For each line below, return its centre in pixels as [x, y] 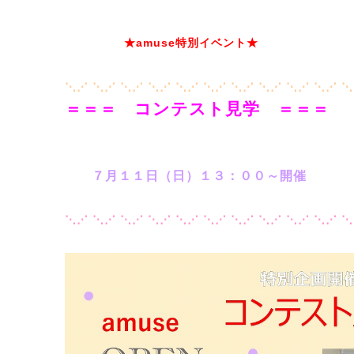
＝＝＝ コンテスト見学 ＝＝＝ [197, 109]
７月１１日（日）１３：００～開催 [199, 175]
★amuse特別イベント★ [191, 43]
